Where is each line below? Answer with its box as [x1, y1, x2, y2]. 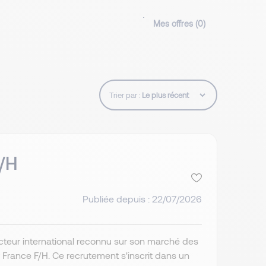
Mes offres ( [153, 18, 198, 29]
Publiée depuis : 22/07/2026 [82, 192, 202, 204]
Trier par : [109, 90, 141, 100]
